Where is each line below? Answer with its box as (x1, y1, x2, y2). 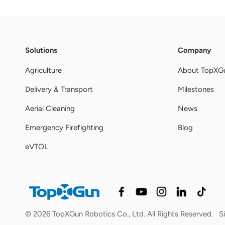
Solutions (25, 46, 57, 55)
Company (178, 46, 211, 55)
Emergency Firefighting (25, 123, 103, 132)
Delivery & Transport (25, 84, 93, 94)
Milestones (178, 84, 214, 94)
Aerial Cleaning (25, 103, 75, 113)
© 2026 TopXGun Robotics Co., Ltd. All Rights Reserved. (25, 209, 215, 218)
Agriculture (25, 65, 62, 75)
